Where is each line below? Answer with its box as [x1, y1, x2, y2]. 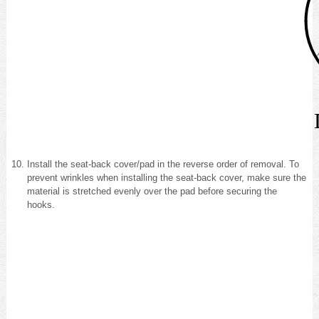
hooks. [26, 199, 55, 210]
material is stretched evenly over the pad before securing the [26, 185, 277, 197]
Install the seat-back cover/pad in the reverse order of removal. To [26, 158, 299, 169]
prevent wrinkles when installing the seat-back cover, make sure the [26, 172, 306, 183]
